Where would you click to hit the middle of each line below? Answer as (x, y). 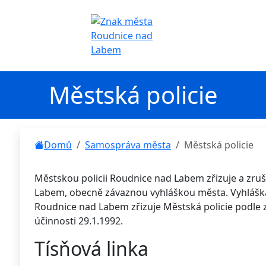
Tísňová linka (91, 248)
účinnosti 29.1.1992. (79, 221)
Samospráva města (128, 145)
